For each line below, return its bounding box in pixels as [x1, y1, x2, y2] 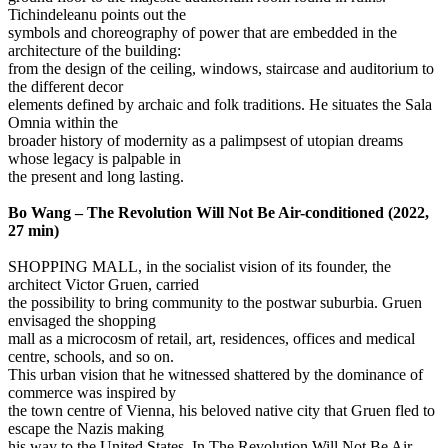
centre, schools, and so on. [8, 347, 174, 365]
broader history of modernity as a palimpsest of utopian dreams [8, 131, 403, 149]
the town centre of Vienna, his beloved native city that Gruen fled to [8, 401, 435, 419]
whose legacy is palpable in [8, 149, 181, 167]
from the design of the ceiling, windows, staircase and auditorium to [8, 59, 434, 77]
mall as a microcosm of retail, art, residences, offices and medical [8, 329, 415, 347]
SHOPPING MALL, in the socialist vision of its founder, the [8, 257, 391, 275]
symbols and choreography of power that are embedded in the [8, 23, 397, 41]
